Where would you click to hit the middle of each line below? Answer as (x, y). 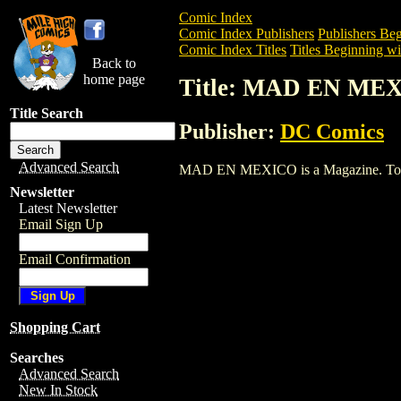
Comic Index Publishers (247, 34)
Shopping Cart (55, 327)
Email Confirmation (75, 259)
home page (114, 79)
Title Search (47, 113)
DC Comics (332, 131)
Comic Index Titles (233, 50)
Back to (114, 63)
